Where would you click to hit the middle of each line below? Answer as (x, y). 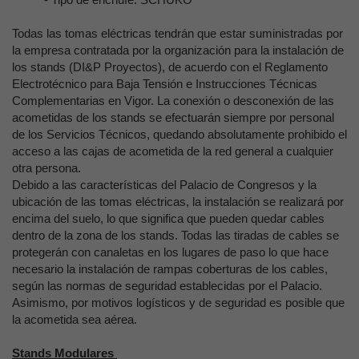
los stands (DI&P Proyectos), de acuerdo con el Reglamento (170, 67)
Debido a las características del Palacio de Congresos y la (164, 185)
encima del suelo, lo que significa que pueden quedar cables (168, 218)
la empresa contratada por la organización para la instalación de (178, 50)
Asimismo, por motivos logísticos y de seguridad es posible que (178, 303)
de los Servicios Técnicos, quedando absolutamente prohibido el (179, 134)
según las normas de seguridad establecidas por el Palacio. (167, 286)
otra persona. (46, 168)
